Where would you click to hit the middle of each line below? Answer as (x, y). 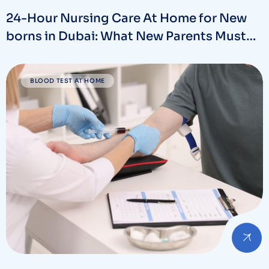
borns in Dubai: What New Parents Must (126, 37)
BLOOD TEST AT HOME (68, 81)
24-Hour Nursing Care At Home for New (126, 19)
